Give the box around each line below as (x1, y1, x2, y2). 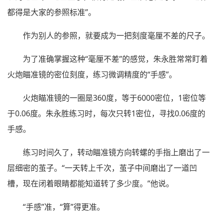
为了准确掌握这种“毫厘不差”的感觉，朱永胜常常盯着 (23, 54, 208, 65)
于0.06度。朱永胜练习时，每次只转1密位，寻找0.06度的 (7, 108, 205, 119)
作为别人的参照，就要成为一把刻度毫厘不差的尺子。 (23, 30, 210, 41)
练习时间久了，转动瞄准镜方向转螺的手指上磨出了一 (23, 147, 210, 158)
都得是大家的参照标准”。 (7, 7, 96, 18)
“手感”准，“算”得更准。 (23, 201, 105, 213)
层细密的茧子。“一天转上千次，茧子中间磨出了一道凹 (7, 163, 197, 174)
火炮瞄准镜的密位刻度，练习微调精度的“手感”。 (7, 69, 177, 80)
